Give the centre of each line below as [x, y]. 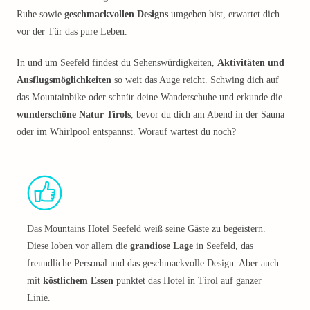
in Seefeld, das [223, 246]
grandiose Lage [162, 246]
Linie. [39, 298]
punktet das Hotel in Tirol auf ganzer [188, 281]
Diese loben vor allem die [79, 246]
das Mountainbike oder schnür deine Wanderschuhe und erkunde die [149, 97]
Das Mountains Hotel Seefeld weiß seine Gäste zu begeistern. [146, 229]
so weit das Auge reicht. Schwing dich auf [195, 80]
